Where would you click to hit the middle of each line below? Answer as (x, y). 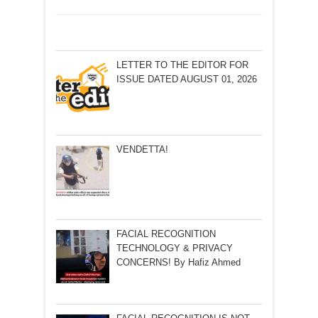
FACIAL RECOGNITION (166, 234)
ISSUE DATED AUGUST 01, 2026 (186, 79)
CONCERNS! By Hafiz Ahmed (178, 263)
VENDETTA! (142, 150)
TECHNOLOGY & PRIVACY (174, 248)
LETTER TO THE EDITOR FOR (182, 65)
